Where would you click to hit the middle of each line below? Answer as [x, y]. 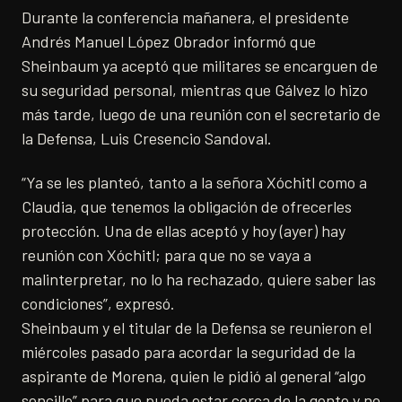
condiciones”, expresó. [98, 303]
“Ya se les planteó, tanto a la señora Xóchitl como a [194, 182]
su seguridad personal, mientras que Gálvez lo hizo [195, 90]
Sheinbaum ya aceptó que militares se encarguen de [200, 66]
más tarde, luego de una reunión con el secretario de [201, 114]
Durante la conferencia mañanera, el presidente [185, 17]
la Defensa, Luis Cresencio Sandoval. [147, 138]
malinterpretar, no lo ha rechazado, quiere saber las [199, 279]
